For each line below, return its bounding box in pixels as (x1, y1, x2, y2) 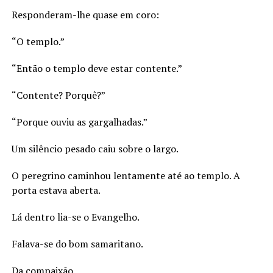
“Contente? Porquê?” (11, 88, 105, 102)
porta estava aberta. (11, 183, 101, 197)
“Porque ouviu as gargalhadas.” (11, 115, 147, 129)
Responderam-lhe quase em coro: (11, 7, 159, 21)
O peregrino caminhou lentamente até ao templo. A (11, 168, 240, 182)
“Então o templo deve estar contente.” (11, 61, 182, 75)
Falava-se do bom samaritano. (11, 236, 143, 250)
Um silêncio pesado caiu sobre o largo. (11, 141, 179, 155)
